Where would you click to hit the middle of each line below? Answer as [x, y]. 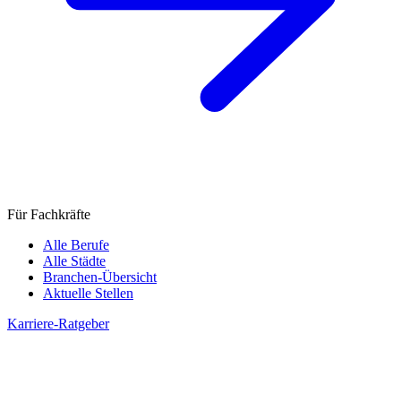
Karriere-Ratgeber [58, 324]
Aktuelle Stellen [88, 294]
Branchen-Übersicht [100, 277]
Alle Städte [74, 261]
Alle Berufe [76, 245]
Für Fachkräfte [49, 215]
